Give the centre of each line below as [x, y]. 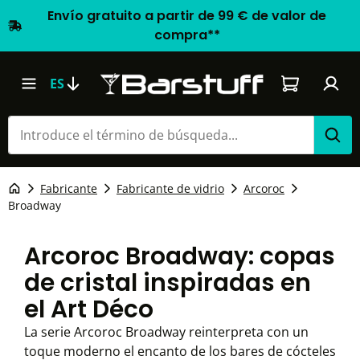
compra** [187, 35]
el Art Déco [89, 309]
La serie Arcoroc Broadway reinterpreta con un [166, 332]
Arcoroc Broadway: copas [180, 256]
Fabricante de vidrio [170, 188]
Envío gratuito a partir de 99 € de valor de [187, 16]
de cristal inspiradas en [168, 282]
